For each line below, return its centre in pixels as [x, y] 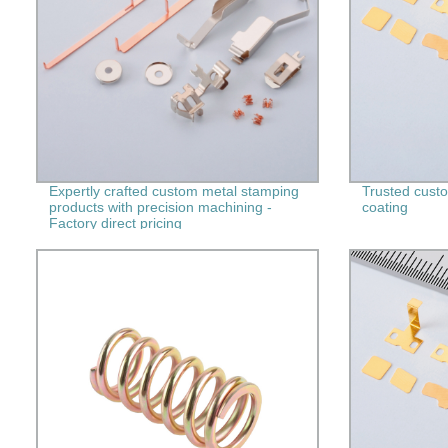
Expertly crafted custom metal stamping [173, 190]
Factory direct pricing [115, 222]
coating [384, 206]
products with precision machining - [160, 206]
